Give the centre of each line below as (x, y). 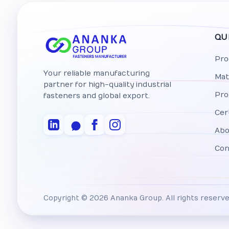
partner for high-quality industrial (107, 85)
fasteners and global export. (96, 96)
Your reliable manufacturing (96, 73)
